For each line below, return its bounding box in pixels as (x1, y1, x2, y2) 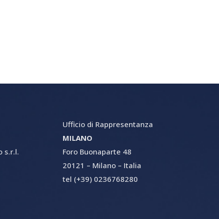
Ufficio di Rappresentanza (63, 119, 153, 129)
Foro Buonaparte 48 (63, 146, 132, 156)
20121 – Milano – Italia (63, 160, 142, 170)
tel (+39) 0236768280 (63, 174, 140, 184)
